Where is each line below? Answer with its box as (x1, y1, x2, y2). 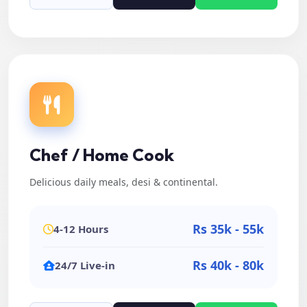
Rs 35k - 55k (193, 221, 264, 237)
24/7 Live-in (55, 258, 115, 272)
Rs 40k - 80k (193, 257, 264, 273)
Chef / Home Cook (29, 145, 175, 165)
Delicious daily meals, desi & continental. (29, 175, 218, 188)
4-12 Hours (53, 222, 108, 236)
